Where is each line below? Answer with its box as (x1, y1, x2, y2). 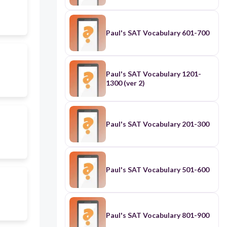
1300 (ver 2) (105, 79, 145, 88)
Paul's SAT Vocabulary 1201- (105, 69, 201, 79)
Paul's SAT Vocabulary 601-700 (105, 28, 209, 37)
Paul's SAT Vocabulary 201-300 (105, 120, 209, 129)
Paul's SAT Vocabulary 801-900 (105, 211, 209, 220)
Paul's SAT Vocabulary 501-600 (105, 165, 209, 174)
